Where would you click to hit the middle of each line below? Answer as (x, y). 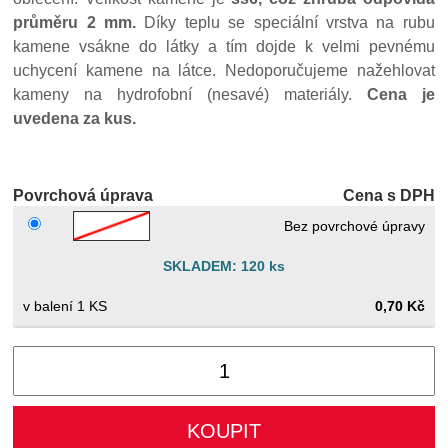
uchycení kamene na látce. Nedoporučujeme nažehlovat (224, 70)
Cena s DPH (388, 195)
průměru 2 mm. (75, 22)
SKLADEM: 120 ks (224, 266)
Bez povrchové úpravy (354, 226)
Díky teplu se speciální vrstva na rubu (285, 22)
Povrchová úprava (83, 195)
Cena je (400, 94)
